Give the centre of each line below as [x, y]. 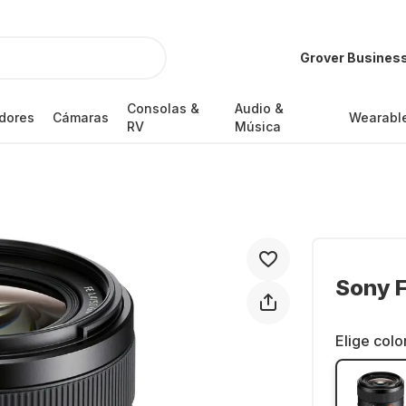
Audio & [260, 108]
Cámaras [80, 117]
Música [258, 126]
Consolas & [163, 108]
